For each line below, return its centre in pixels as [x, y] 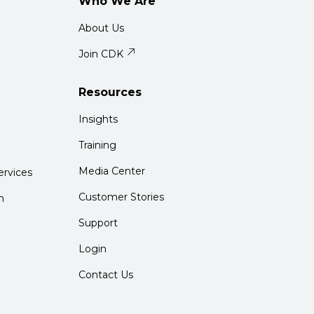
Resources [110, 92]
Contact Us [106, 275]
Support [98, 223]
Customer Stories [121, 197]
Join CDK [101, 54]
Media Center [112, 171]
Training [97, 145]
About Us [101, 28]
